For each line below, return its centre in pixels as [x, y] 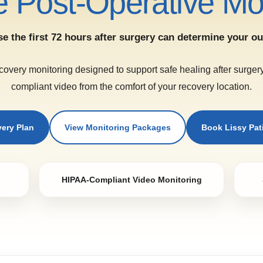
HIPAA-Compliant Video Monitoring [131, 179]
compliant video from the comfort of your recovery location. [131, 86]
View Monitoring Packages [118, 127]
